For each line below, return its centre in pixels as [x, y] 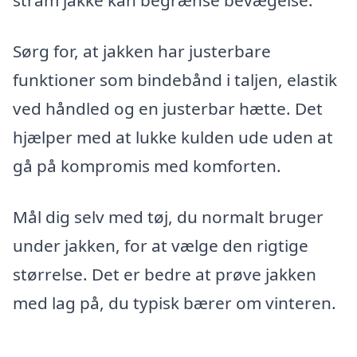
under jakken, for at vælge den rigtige [161, 245]
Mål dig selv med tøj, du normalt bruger [168, 216]
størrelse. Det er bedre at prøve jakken [165, 274]
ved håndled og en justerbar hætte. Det [168, 109]
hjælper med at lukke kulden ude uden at [173, 137]
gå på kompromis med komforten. [147, 166]
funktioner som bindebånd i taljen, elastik [175, 80]
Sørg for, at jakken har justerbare [142, 51]
